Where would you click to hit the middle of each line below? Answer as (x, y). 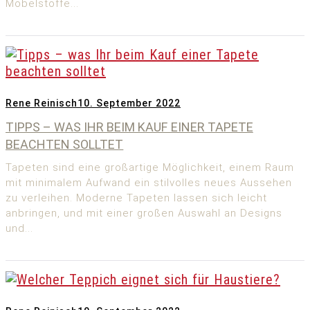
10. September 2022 (129, 103)
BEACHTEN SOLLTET (65, 145)
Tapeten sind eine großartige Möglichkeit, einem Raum (150, 168)
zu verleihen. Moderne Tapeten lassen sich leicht (136, 198)
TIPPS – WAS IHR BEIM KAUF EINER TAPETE (129, 127)
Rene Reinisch (42, 103)
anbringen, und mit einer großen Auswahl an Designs (144, 213)
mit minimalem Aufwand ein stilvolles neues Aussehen (149, 183)
